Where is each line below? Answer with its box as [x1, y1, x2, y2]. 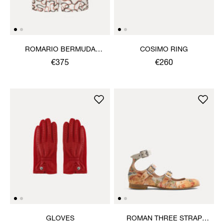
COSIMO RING [140, 46, 188, 53]
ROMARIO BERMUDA [24, 46, 95, 53]
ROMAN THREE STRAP [126, 215, 202, 222]
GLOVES [45, 215, 74, 222]
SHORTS [45, 56, 74, 63]
